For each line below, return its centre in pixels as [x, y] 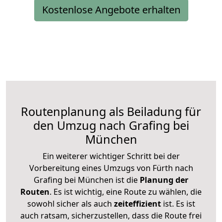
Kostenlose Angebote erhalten [111, 9]
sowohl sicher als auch [70, 203]
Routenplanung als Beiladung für [111, 111]
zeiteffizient [137, 203]
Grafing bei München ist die [86, 180]
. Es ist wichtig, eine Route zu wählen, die [126, 192]
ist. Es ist [178, 203]
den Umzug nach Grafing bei [111, 125]
